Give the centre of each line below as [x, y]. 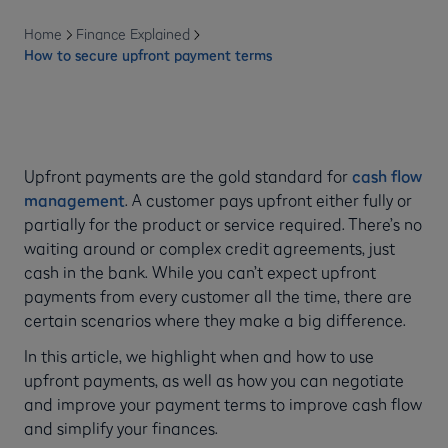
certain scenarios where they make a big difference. [217, 319]
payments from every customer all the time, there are [218, 295]
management [74, 199]
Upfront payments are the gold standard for [188, 175]
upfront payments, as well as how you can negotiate [214, 379]
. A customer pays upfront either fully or [268, 199]
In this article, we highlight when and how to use [199, 355]
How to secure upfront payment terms [148, 54]
